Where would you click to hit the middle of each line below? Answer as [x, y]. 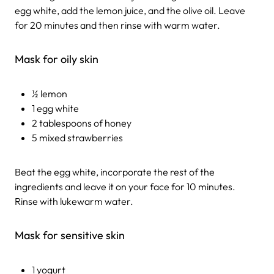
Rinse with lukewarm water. [74, 202]
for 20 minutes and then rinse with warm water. [117, 25]
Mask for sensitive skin [70, 235]
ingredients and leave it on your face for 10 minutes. [125, 187]
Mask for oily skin [57, 59]
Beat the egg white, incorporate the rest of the [115, 172]
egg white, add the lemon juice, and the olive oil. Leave [130, 11]
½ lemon [50, 94]
